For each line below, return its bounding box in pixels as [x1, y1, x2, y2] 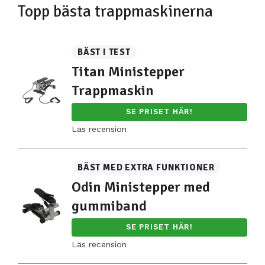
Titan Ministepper [72, 62, 185, 80]
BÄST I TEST [77, 46, 131, 57]
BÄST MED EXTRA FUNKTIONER [77, 161, 215, 173]
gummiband [72, 196, 147, 215]
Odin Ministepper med [72, 177, 210, 196]
